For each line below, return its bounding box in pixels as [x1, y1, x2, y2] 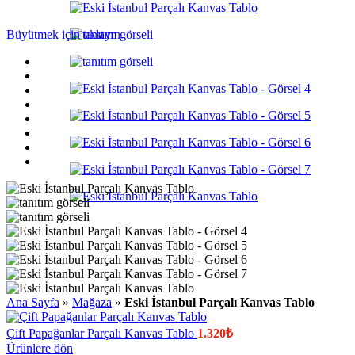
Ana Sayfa [6, 296, 59, 309]
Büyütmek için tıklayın [6, 28, 120, 41]
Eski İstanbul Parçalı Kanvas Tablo [124, 296, 315, 309]
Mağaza [72, 296, 112, 309]
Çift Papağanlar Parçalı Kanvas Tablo [6, 326, 197, 340]
